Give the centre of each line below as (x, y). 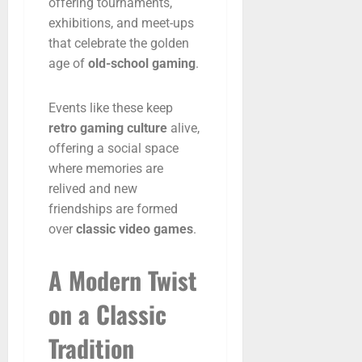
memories (116, 168)
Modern (108, 280)
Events (69, 107)
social (126, 148)
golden (170, 43)
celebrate (102, 43)
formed (157, 208)
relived (69, 188)
